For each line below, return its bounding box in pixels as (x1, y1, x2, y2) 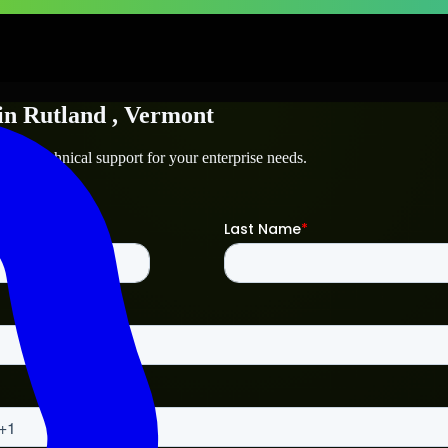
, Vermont (112, 101, 214, 128)
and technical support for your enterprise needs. (5, 148, 307, 166)
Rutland (23, 101, 106, 128)
